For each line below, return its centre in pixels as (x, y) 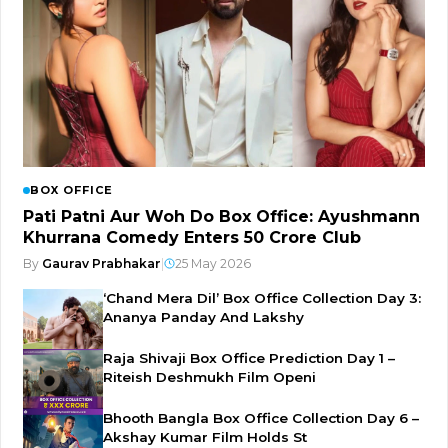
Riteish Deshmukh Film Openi (209, 377)
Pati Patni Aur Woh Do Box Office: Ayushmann (221, 217)
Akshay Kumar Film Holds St (205, 437)
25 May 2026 (213, 264)
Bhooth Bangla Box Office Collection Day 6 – (261, 418)
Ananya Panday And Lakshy (203, 317)
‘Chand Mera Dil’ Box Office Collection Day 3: (262, 298)
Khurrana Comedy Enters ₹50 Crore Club (192, 238)
